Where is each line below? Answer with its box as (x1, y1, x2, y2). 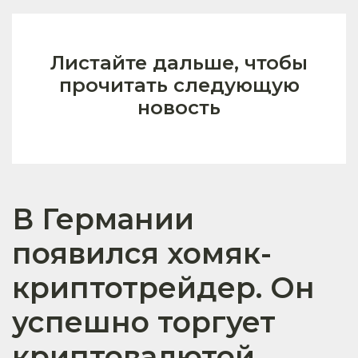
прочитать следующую (58, 74, 300, 97)
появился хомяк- (12, 236, 272, 272)
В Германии (12, 201, 194, 237)
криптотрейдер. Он (12, 270, 315, 306)
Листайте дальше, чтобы (50, 51, 308, 75)
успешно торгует (12, 304, 276, 340)
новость (137, 96, 221, 120)
